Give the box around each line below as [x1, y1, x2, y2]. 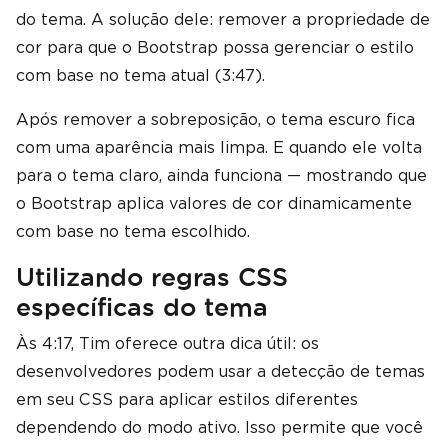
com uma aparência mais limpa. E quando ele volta [16, 138, 422, 157]
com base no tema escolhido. [16, 222, 250, 241]
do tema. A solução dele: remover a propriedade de [16, 10, 430, 29]
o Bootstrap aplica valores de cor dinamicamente [16, 194, 412, 213]
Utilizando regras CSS [16, 263, 288, 291]
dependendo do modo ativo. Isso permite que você [16, 418, 423, 437]
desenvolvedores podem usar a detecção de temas [16, 362, 425, 381]
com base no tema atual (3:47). [16, 66, 265, 85]
